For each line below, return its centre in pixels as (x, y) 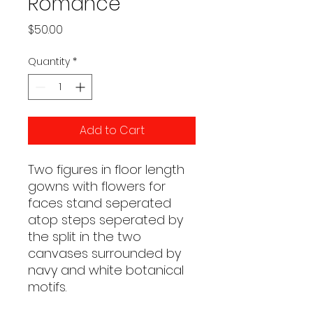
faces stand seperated (100, 203)
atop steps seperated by (105, 220)
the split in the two (85, 236)
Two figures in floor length (106, 169)
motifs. (47, 287)
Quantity (49, 61)
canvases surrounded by (104, 253)
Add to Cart (112, 130)
